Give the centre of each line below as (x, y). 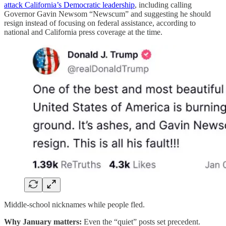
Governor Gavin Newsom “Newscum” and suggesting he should (107, 14)
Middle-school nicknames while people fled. (74, 205)
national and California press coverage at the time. (83, 32)
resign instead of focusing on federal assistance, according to (100, 23)
